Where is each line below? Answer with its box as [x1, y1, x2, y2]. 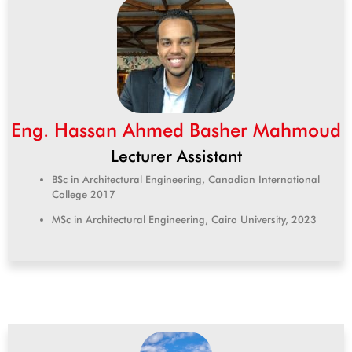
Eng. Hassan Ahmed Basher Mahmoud [11, 119, 341, 142]
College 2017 [52, 188, 115, 201]
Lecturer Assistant [110, 146, 242, 167]
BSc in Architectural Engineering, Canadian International [52, 173, 320, 186]
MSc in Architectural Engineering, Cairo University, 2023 [52, 213, 317, 226]
